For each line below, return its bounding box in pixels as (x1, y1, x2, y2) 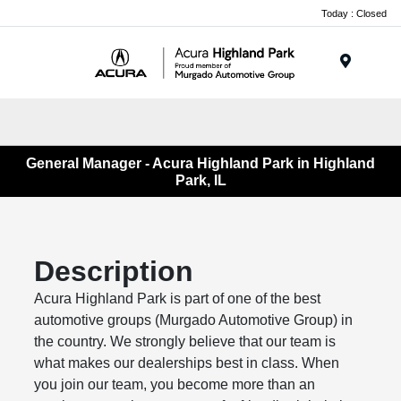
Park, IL (175, 172, 226, 188)
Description (34, 255, 194, 288)
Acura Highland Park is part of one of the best (34, 291, 321, 307)
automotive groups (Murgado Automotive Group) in (34, 312, 354, 328)
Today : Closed (321, 7, 387, 19)
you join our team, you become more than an (34, 377, 316, 393)
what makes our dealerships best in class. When (34, 355, 340, 371)
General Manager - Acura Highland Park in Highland (26, 155, 375, 171)
